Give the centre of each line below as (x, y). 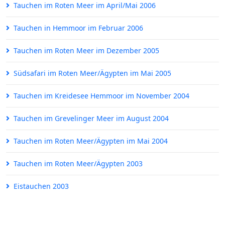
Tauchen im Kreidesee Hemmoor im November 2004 (101, 96)
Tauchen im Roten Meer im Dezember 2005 (86, 51)
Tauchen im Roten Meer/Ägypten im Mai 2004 (91, 141)
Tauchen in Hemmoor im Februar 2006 (78, 28)
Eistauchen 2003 (41, 186)
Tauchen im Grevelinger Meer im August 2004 (91, 119)
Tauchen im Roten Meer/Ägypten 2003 (78, 164)
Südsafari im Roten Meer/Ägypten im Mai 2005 (92, 73)
